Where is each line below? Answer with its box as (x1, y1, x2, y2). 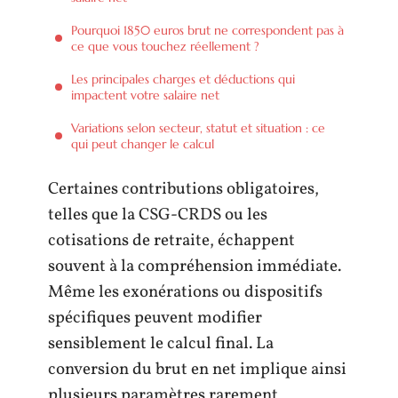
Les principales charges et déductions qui (71, 70, 295, 87)
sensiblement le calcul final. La (48, 332, 274, 355)
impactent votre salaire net (71, 86, 219, 103)
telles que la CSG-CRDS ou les (48, 203, 267, 227)
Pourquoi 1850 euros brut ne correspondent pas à (71, 21, 344, 38)
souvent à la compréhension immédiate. (48, 255, 341, 278)
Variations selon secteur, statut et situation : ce (71, 119, 325, 136)
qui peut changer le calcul (71, 135, 214, 152)
